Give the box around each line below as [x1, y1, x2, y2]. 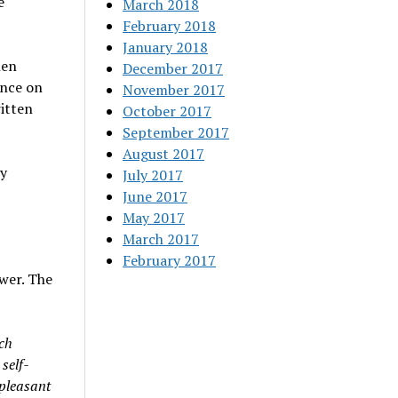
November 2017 [123, 80, 226, 99]
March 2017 [123, 229, 200, 249]
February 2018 [123, 16, 217, 36]
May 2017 [123, 208, 186, 227]
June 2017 [123, 187, 188, 206]
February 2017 [123, 251, 217, 270]
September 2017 [123, 123, 230, 142]
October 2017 [123, 101, 212, 121]
